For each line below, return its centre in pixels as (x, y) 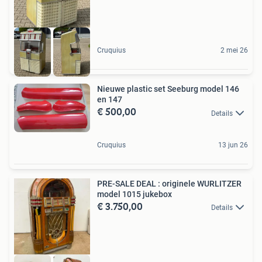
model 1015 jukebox (135, 194)
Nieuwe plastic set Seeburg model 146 (168, 89)
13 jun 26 (233, 145)
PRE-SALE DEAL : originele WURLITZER (169, 183)
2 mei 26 (234, 51)
